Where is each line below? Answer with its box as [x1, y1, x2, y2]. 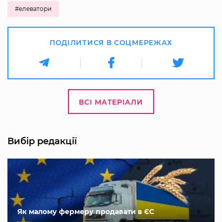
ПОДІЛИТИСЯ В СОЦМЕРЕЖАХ [49, 38, 173, 47]
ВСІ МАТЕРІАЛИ [79, 97, 143, 107]
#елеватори [15, 4, 52, 12]
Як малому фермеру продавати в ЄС [17, 207, 154, 216]
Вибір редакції [7, 135, 77, 147]
